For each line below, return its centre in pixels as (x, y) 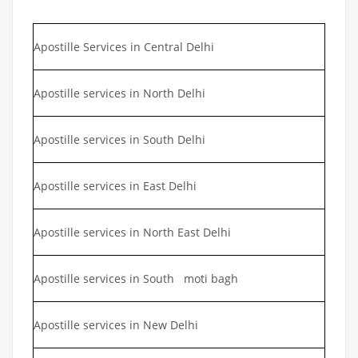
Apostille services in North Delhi (119, 93)
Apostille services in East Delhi (115, 185)
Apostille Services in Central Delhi (124, 46)
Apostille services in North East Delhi (132, 232)
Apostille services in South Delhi (119, 139)
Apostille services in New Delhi (116, 324)
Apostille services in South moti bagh (137, 278)
